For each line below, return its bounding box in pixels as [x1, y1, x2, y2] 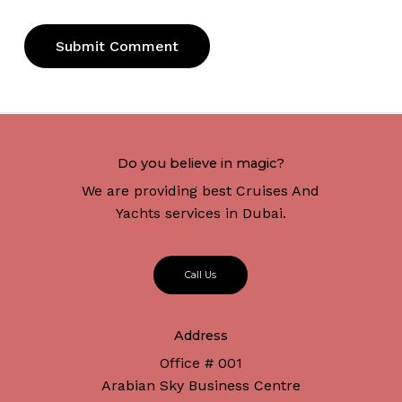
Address [173, 328, 228, 345]
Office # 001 [159, 354, 242, 372]
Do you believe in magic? [117, 155, 284, 172]
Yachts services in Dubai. [115, 205, 286, 223]
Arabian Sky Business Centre [100, 377, 301, 395]
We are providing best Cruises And [82, 182, 320, 200]
